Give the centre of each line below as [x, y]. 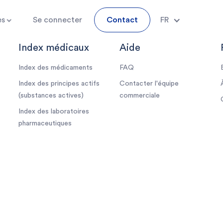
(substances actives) [51, 96]
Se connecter [57, 20]
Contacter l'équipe [149, 84]
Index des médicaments [56, 68]
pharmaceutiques [45, 123]
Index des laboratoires [54, 111]
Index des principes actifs [59, 84]
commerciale [139, 96]
